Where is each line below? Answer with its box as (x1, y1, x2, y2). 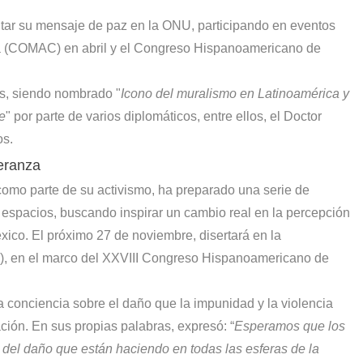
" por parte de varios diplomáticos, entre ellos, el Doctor (6, 109, 322, 123)
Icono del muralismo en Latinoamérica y (121, 86, 349, 100)
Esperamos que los (234, 318, 345, 333)
